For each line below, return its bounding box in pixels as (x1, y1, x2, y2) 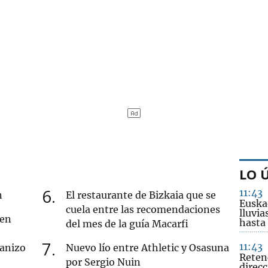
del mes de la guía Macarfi (66, 217, 189, 230)
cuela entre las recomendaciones (66, 203, 221, 215)
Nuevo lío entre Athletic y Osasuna (66, 241, 230, 254)
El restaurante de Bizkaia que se (66, 188, 217, 201)
